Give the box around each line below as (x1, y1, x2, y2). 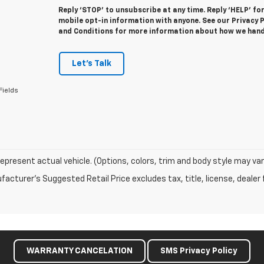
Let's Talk (71, 60, 111, 68)
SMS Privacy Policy (160, 247, 237, 255)
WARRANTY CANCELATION (27, 247, 133, 255)
